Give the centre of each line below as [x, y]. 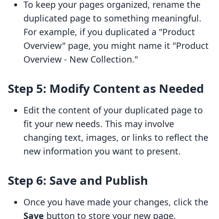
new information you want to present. [102, 151]
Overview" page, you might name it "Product [116, 46]
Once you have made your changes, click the [116, 202]
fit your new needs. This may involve [99, 124]
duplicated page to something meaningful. [112, 18]
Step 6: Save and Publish [78, 180]
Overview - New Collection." [81, 59]
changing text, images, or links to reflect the [116, 138]
